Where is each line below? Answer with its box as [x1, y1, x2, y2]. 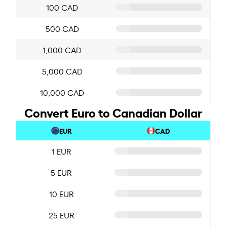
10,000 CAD [40, 86, 85, 98]
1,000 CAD [43, 44, 82, 55]
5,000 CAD [42, 65, 83, 77]
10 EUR [49, 187, 74, 199]
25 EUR [48, 209, 74, 220]
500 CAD [45, 22, 79, 34]
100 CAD [46, 1, 79, 13]
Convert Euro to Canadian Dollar [24, 103, 203, 121]
